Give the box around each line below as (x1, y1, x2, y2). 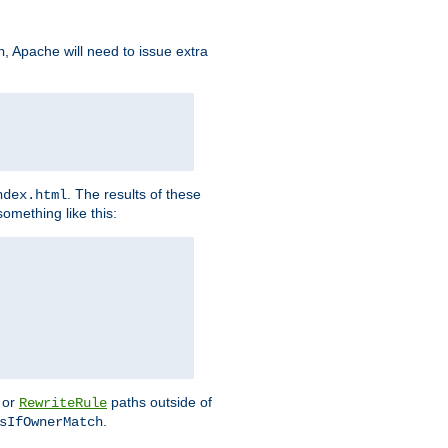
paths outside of (107, 394, 212, 411)
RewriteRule (19, 395, 107, 412)
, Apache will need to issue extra (5, 43, 208, 60)
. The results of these (67, 186, 201, 203)
